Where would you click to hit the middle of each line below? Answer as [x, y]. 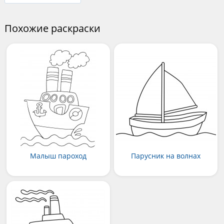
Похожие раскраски [52, 28]
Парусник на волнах [166, 156]
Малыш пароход [58, 156]
